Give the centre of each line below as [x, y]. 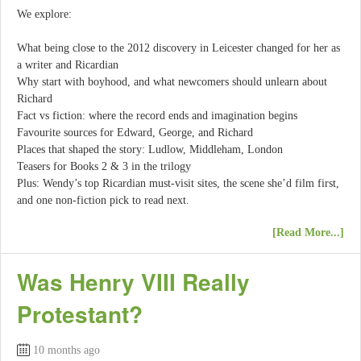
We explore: [44, 14]
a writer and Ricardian [68, 64]
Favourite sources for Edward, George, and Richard [135, 132]
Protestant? [80, 314]
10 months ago [66, 351]
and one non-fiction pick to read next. [103, 200]
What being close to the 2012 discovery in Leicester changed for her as [178, 48]
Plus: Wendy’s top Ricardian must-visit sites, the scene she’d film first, [178, 183]
